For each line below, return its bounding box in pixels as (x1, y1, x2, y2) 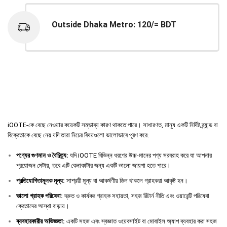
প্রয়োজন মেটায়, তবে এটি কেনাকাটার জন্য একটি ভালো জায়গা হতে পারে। (16, 162, 171, 170)
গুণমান (31, 152, 46, 160)
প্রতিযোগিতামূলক (16, 177, 52, 185)
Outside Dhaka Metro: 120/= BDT (52, 20, 176, 30)
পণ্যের (16, 152, 30, 160)
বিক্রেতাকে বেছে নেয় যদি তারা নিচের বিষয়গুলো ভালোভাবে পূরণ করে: (8, 131, 149, 139)
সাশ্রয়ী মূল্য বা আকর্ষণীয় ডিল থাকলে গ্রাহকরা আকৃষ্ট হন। (65, 177, 188, 185)
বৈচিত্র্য (52, 152, 66, 160)
